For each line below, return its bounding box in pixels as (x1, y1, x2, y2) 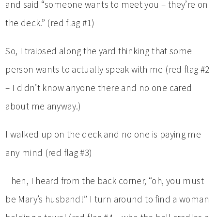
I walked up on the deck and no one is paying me (5, 128, 201, 140)
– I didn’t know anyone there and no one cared (5, 81, 192, 93)
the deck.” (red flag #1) (5, 16, 95, 29)
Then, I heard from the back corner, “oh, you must (5, 174, 204, 186)
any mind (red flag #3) (5, 146, 93, 158)
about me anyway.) (5, 100, 81, 112)
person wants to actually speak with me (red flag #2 (5, 63, 210, 75)
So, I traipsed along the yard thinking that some (5, 45, 192, 57)
